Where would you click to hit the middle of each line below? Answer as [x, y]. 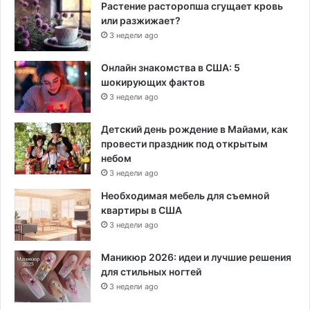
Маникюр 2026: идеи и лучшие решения [196, 257]
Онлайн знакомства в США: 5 [171, 68]
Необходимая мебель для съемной [185, 196]
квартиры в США [142, 210]
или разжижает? [141, 21]
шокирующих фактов [153, 82]
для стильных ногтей [151, 272]
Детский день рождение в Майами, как [194, 129]
